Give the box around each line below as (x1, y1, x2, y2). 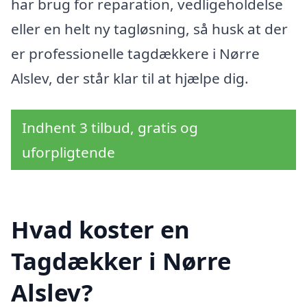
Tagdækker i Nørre (11, 245, 231, 278)
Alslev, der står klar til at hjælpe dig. (11, 69, 249, 88)
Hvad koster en (11, 213, 190, 246)
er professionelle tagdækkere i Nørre (11, 44, 260, 64)
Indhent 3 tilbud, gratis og (22, 117, 198, 137)
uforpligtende (22, 142, 115, 162)
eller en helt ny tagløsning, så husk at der (11, 19, 288, 39)
